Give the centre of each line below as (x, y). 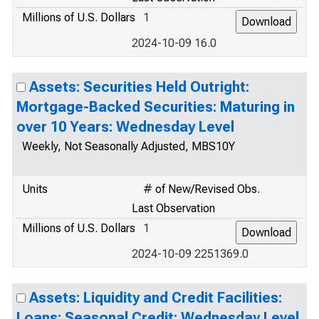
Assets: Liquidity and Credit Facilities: (156, 298)
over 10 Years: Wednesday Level (125, 127)
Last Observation (173, 208)
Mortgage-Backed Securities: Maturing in (156, 107)
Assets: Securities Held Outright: (139, 87)
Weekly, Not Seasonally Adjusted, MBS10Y (129, 146)
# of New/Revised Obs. (202, 189)
